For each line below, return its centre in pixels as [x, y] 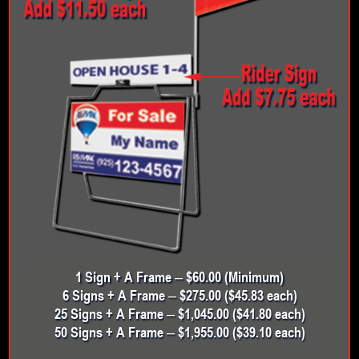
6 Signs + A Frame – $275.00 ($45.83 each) [179, 295]
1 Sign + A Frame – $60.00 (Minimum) [179, 276]
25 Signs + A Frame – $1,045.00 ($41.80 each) [179, 313]
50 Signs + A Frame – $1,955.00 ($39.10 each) [179, 332]
